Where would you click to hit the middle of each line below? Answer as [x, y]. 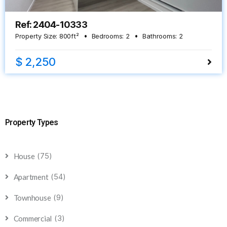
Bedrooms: [108, 36]
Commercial [33, 219]
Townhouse [32, 198]
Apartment [31, 177]
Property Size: [36, 36]
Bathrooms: [160, 36]
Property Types [32, 123]
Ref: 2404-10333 [51, 25]
